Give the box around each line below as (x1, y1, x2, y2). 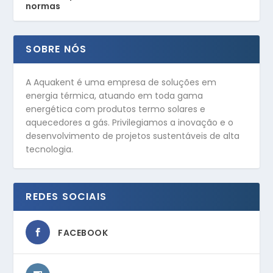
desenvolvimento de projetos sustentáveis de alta (26, 130, 240, 143)
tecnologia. (26, 143, 74, 156)
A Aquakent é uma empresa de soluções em (26, 76, 217, 89)
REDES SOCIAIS (26, 190, 107, 204)
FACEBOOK (58, 227, 108, 239)
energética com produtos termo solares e (26, 103, 206, 116)
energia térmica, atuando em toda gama (26, 90, 204, 102)
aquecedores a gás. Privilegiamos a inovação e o (26, 116, 234, 129)
